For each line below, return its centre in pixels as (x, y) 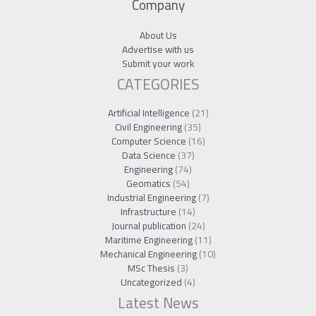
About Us (158, 36)
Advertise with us (158, 50)
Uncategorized (151, 282)
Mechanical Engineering (148, 254)
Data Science (148, 156)
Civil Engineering (148, 127)
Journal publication (148, 226)
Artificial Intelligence (148, 113)
